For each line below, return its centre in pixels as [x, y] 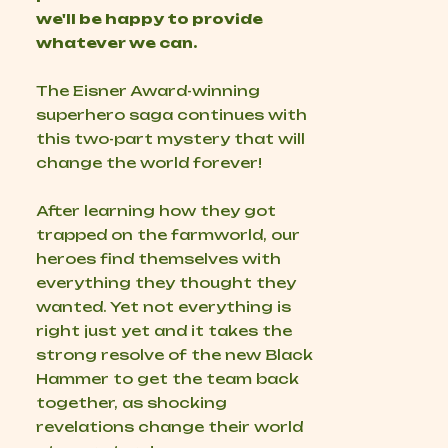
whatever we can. [116, 42]
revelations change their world [169, 426]
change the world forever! [149, 162]
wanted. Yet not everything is [163, 306]
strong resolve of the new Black [174, 354]
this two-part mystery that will [170, 138]
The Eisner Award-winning [148, 90]
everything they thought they [166, 282]
